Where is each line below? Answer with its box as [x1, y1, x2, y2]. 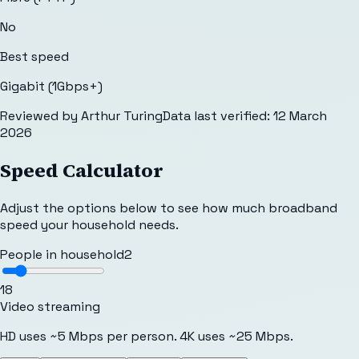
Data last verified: [163, 107, 270, 124]
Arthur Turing [81, 107, 163, 124]
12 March [273, 107, 327, 124]
